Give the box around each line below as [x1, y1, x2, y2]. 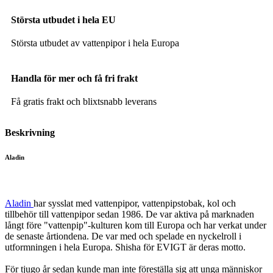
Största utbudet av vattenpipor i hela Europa [11, 37, 179, 48]
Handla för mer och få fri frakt [11, 73, 138, 83]
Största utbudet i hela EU [11, 14, 116, 25]
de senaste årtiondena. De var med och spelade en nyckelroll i [5, 230, 241, 241]
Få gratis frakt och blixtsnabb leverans [11, 96, 157, 107]
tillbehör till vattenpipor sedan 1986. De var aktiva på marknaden [5, 208, 254, 219]
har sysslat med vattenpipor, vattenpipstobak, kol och [34, 197, 236, 208]
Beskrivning [5, 127, 55, 138]
